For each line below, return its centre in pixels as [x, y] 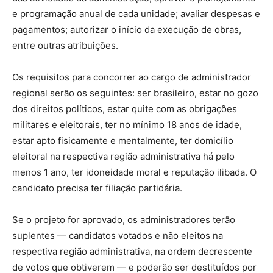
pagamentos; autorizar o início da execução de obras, [127, 30]
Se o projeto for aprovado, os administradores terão [124, 220]
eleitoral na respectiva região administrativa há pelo [123, 157]
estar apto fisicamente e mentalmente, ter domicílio [123, 141]
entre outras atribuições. [65, 46]
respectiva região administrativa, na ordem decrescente [132, 252]
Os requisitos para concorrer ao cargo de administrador [132, 77]
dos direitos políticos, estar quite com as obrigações [125, 109]
